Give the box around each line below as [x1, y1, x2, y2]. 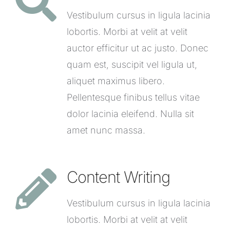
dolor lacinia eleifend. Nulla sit [67, 108, 194, 119]
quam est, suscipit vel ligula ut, [67, 59, 197, 70]
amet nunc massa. [67, 124, 145, 136]
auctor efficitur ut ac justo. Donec [67, 42, 208, 53]
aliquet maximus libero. [67, 75, 165, 86]
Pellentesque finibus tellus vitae [67, 91, 200, 103]
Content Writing [67, 167, 170, 186]
